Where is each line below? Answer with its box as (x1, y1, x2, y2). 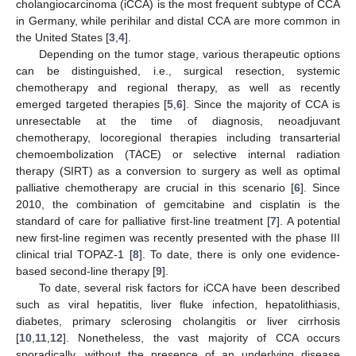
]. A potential (277, 214, 341, 227)
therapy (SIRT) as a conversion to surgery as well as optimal (16, 164, 340, 177)
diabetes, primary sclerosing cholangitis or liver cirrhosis (16, 314, 340, 327)
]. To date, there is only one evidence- (138, 247, 341, 261)
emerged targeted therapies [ (16, 97, 168, 110)
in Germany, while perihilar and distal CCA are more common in (16, 14, 340, 27)
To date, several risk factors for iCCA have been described (38, 281, 340, 294)
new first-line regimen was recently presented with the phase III (16, 230, 340, 244)
